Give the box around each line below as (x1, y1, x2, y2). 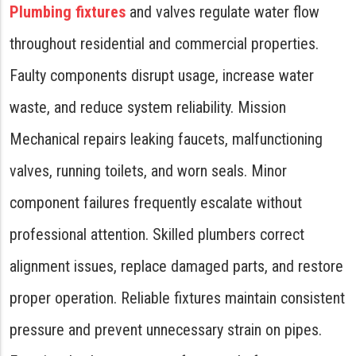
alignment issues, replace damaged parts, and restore (10, 257, 343, 276)
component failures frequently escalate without (10, 193, 302, 212)
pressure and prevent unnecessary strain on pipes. (10, 320, 322, 339)
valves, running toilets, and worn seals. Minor (10, 161, 287, 180)
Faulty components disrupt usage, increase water (10, 66, 314, 85)
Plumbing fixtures (10, 2, 126, 21)
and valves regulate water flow (126, 2, 319, 21)
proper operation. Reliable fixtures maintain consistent (10, 288, 345, 308)
